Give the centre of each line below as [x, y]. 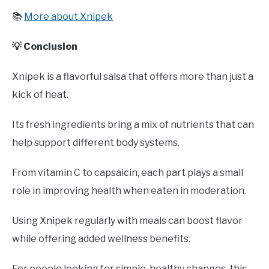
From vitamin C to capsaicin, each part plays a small [128, 172]
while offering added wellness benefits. [101, 238]
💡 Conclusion [45, 46]
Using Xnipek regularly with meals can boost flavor [127, 220]
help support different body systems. [96, 142]
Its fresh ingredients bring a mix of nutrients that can [133, 124]
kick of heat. [40, 94]
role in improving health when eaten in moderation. [129, 190]
